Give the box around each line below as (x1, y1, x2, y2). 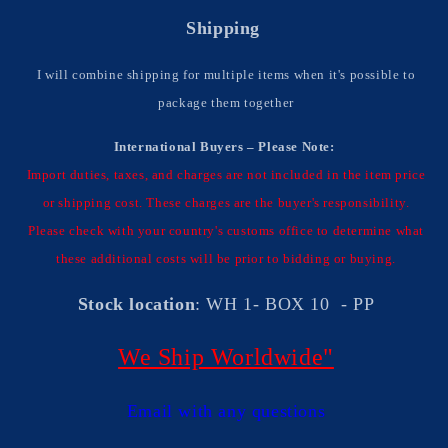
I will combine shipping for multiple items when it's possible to (36, 67, 416, 82)
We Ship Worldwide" (118, 344, 334, 370)
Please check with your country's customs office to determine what (27, 223, 424, 238)
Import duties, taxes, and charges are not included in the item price (26, 167, 426, 182)
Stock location (77, 294, 196, 314)
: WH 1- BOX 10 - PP (195, 294, 375, 314)
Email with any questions (126, 401, 326, 421)
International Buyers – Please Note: (113, 139, 335, 154)
